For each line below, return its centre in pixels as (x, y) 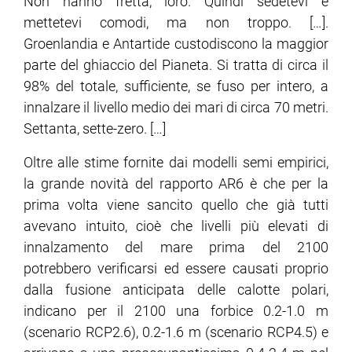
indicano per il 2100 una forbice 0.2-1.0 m (176, 311)
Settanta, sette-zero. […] (95, 129)
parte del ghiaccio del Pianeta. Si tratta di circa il (176, 65)
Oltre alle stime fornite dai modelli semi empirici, (176, 163)
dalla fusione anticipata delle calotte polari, (176, 290)
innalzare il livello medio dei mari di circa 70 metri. (176, 108)
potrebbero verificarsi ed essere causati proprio (176, 269)
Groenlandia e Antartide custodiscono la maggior (176, 44)
